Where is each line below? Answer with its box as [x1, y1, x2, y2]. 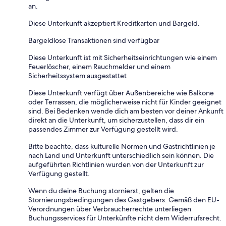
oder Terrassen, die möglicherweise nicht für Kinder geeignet [28, 97, 221, 107]
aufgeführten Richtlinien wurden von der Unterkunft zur [28, 160, 204, 169]
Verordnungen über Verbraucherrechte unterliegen [28, 204, 191, 214]
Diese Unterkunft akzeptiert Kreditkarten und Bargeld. [28, 19, 200, 28]
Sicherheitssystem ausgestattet [28, 71, 127, 81]
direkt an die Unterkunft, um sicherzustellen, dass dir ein [28, 116, 204, 125]
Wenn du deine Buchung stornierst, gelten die [28, 186, 174, 196]
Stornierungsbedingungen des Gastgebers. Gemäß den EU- [28, 195, 219, 205]
